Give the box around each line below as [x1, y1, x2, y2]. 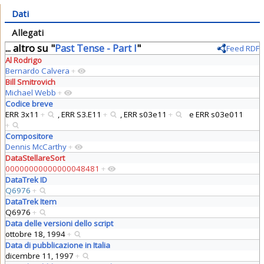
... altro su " [5, 41, 55, 55]
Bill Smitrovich [5, 76, 55, 87]
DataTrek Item [5, 196, 57, 207]
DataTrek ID [5, 174, 47, 185]
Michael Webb [5, 87, 56, 98]
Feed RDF [226, 42, 260, 54]
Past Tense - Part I [54, 41, 137, 55]
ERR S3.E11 [61, 108, 103, 120]
